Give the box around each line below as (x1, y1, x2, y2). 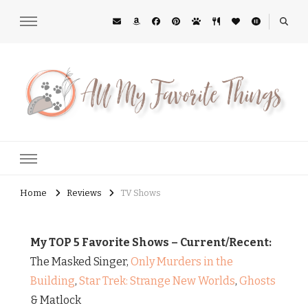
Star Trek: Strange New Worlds (79, 274, 235, 288)
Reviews (67, 188, 102, 199)
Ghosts (239, 274, 276, 288)
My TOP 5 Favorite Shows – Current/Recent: (30, 236, 272, 250)
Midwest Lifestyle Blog (20, 122, 113, 133)
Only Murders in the (131, 255, 233, 269)
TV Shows (120, 188, 161, 199)
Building (30, 274, 75, 288)
